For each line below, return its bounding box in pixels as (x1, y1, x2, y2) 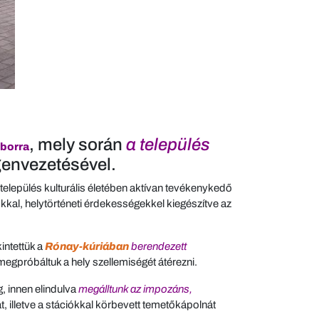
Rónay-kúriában (45, 241, 129, 252)
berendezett (131, 241, 187, 252)
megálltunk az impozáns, (78, 283, 192, 295)
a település (126, 135, 210, 154)
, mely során (29, 135, 126, 154)
